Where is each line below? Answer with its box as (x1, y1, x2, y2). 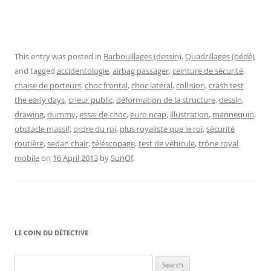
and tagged (15, 65, 57, 77)
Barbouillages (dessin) (103, 51, 181, 62)
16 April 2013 (53, 152, 98, 164)
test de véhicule (139, 138, 195, 149)
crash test (209, 80, 244, 91)
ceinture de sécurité (172, 65, 243, 77)
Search (14, 256, 38, 267)
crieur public (68, 94, 113, 106)
